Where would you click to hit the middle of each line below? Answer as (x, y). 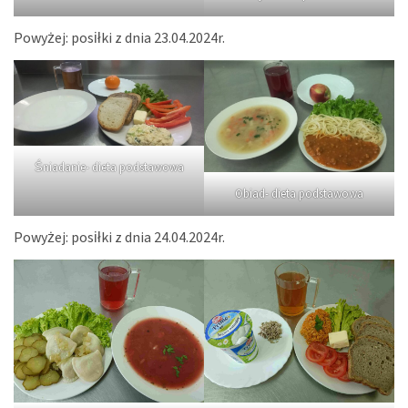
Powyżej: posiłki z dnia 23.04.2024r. (119, 39)
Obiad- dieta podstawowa (299, 194)
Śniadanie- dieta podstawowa (109, 168)
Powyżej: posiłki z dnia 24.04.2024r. (119, 238)
